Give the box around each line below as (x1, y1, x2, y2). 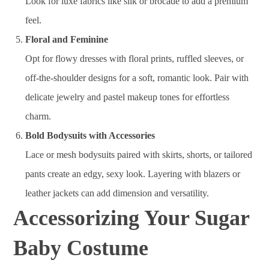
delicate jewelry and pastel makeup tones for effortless (25, 92, 230, 102)
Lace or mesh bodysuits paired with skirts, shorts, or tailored (25, 150, 253, 160)
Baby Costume (13, 236, 149, 260)
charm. (25, 111, 52, 121)
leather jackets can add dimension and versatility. (25, 188, 210, 198)
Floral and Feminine (25, 34, 109, 44)
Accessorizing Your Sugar (13, 206, 250, 230)
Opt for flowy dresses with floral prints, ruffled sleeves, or (25, 53, 244, 64)
